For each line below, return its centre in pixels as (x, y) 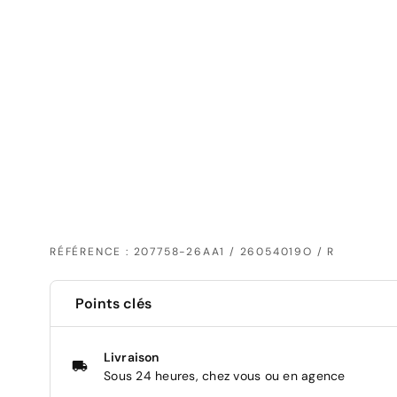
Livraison (132, 357)
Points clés (113, 303)
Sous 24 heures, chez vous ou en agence (225, 375)
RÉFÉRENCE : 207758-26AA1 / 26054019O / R (192, 251)
